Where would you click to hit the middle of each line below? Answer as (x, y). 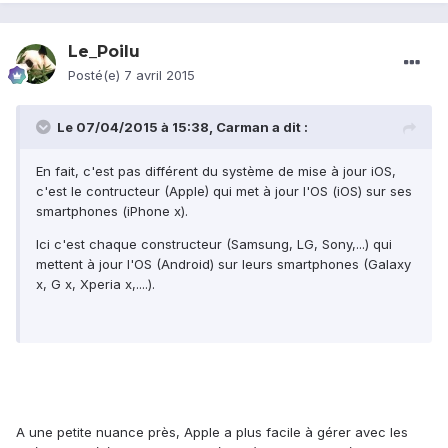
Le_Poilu (104, 52)
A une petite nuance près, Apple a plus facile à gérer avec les (212, 432)
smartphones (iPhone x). (112, 211)
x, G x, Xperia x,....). (95, 284)
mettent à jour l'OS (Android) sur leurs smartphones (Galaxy (223, 264)
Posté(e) (96, 75)
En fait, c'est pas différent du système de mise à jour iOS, (216, 171)
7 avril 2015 (159, 75)
